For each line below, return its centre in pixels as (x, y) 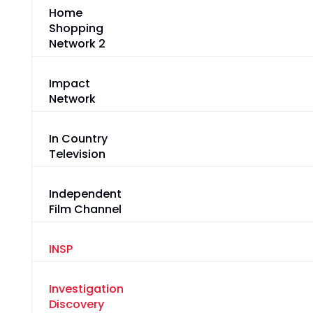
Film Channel (85, 210)
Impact (69, 84)
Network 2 (77, 44)
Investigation (86, 289)
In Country (78, 139)
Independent (85, 194)
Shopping (76, 29)
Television (77, 154)
